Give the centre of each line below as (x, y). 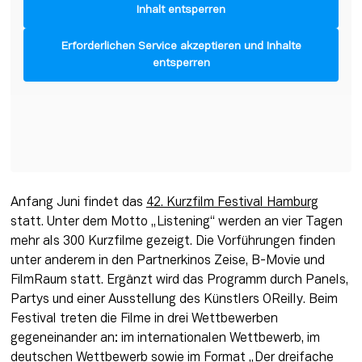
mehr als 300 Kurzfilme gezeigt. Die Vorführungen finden (173, 241)
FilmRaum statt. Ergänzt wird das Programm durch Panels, (179, 280)
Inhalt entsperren (181, 11)
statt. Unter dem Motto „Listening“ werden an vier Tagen (176, 222)
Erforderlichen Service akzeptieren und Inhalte (181, 47)
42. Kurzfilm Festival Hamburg (232, 202)
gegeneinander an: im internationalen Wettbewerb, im (165, 338)
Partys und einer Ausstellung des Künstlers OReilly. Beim (174, 299)
